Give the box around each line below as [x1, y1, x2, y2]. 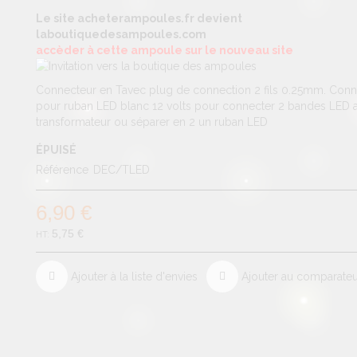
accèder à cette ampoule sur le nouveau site [36, 44, 294, 57]
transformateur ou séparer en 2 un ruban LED [36, 116, 269, 128]
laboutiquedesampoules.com [36, 28, 207, 41]
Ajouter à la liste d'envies [71, 270, 198, 283]
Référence [36, 163, 89, 176]
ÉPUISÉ [36, 143, 77, 156]
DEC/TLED [93, 163, 151, 176]
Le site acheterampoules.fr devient [36, 12, 243, 25]
